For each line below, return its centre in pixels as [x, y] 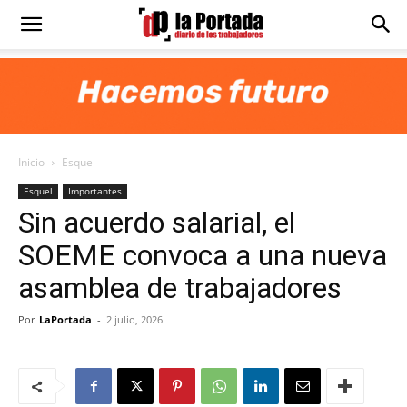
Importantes [95, 191]
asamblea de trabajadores [180, 288]
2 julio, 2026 [134, 319]
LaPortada [65, 319]
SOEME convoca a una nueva [203, 255]
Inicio [31, 162]
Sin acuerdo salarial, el [157, 223]
